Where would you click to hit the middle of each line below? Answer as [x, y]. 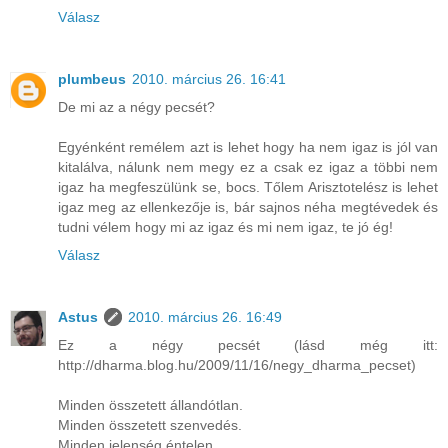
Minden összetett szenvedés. [150, 424]
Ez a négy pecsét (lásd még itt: [248, 344]
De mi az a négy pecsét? [136, 106]
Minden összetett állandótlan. [150, 404]
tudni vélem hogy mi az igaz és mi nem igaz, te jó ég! [225, 226]
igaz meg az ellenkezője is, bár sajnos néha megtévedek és [248, 206]
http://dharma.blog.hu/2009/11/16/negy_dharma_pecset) [237, 364]
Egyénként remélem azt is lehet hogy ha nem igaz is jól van [248, 146]
